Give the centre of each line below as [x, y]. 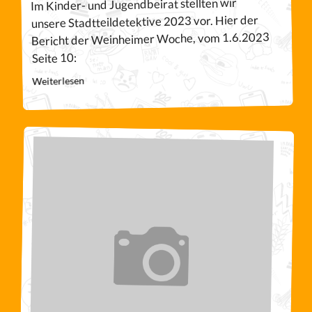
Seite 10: [54, 58]
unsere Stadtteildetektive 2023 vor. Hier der [145, 22]
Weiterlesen [58, 81]
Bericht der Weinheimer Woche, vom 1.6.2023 [151, 39]
